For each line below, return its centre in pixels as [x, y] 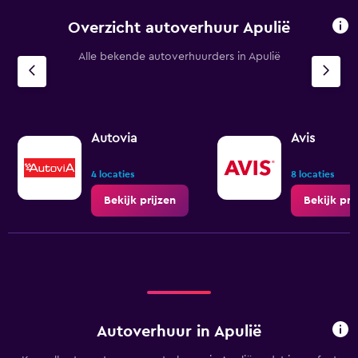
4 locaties [113, 174]
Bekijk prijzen [140, 201]
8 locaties [312, 174]
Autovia [114, 138]
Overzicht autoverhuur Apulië [179, 28]
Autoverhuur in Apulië [179, 331]
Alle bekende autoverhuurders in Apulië [179, 57]
